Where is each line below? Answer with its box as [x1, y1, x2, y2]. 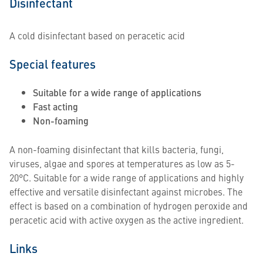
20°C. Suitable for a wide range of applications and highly [9, 171, 244, 184]
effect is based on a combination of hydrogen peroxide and [9, 199, 248, 212]
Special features [9, 55, 96, 72]
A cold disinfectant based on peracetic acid [9, 29, 185, 42]
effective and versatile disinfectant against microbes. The [9, 185, 242, 198]
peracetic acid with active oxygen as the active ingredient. [9, 213, 244, 226]
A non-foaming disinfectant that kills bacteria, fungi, [9, 143, 224, 156]
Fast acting [33, 100, 78, 113]
